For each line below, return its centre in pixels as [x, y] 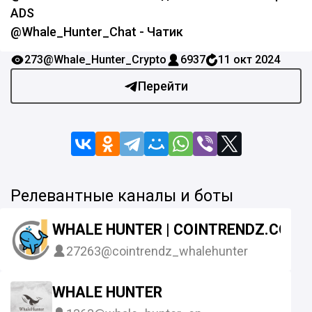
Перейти [163, 86]
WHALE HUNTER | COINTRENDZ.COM [177, 230]
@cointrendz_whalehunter [174, 251]
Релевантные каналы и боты [122, 196]
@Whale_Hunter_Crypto [105, 60]
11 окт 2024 [249, 60]
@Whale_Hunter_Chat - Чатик [97, 32]
